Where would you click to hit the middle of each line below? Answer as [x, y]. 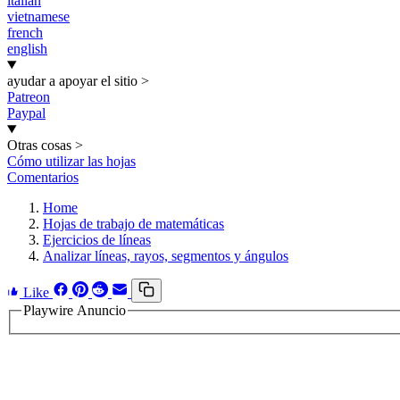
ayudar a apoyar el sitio [72, 81]
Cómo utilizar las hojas [71, 161]
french [25, 33]
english [27, 49]
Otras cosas [39, 145]
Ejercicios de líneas [97, 240]
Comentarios [43, 177]
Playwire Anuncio [75, 310]
